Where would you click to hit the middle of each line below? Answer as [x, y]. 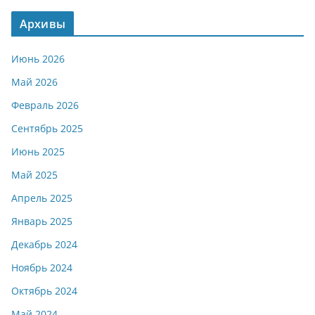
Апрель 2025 [42, 198]
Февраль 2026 [45, 105]
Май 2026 [34, 82]
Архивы [43, 24]
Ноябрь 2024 [42, 267]
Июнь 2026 [38, 58]
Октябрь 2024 [44, 290]
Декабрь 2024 [44, 244]
